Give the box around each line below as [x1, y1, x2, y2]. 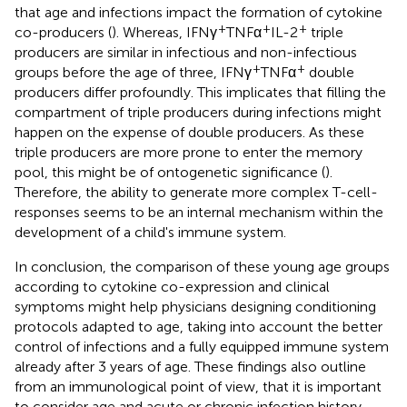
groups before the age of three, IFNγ [15, 63, 252, 81]
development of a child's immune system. [15, 223, 286, 241]
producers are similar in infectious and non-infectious [15, 43, 357, 61]
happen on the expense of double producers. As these [15, 123, 364, 141]
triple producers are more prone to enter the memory [15, 143, 362, 161]
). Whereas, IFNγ [112, 23, 217, 41]
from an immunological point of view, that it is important [15, 377, 382, 395]
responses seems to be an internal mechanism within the [15, 203, 383, 221]
